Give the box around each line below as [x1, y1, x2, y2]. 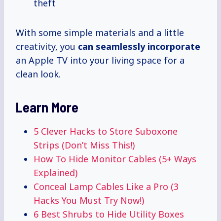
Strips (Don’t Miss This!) [34, 139, 135, 151]
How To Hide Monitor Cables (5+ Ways [34, 153, 196, 165]
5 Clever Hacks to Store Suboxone [34, 125, 178, 138]
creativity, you [16, 40, 78, 53]
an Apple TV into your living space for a [16, 54, 184, 67]
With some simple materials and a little [16, 27, 184, 39]
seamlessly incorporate [96, 40, 200, 53]
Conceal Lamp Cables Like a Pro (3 [34, 181, 179, 193]
